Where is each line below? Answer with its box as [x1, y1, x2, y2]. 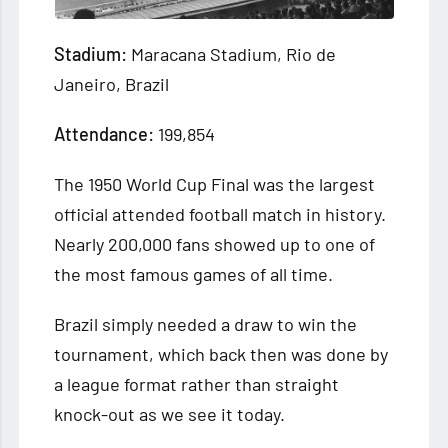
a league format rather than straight [54, 373, 340, 396]
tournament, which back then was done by [54, 343, 389, 366]
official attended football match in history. [54, 203, 387, 226]
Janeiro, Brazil [54, 73, 170, 96]
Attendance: [54, 123, 159, 146]
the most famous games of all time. [54, 263, 334, 286]
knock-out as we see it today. [54, 403, 286, 426]
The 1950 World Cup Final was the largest [54, 173, 376, 196]
